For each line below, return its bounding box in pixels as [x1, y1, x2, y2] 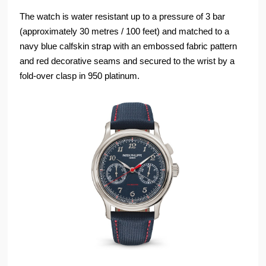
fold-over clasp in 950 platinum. [20, 71, 140, 81]
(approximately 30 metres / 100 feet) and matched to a [20, 26, 230, 37]
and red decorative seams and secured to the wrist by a [20, 56, 237, 66]
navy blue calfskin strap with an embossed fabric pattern [20, 41, 237, 52]
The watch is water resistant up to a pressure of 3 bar [20, 11, 226, 22]
